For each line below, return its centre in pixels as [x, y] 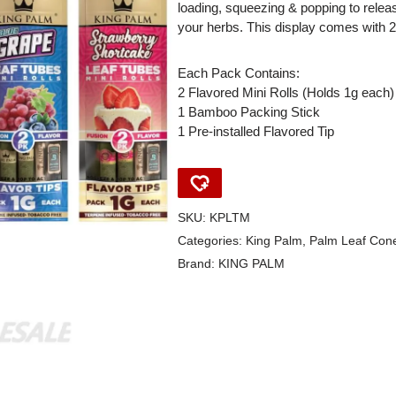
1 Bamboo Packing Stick [248, 112]
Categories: [211, 241]
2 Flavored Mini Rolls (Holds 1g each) [286, 92]
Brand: [198, 264]
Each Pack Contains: [238, 73]
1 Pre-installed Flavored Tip [255, 131]
